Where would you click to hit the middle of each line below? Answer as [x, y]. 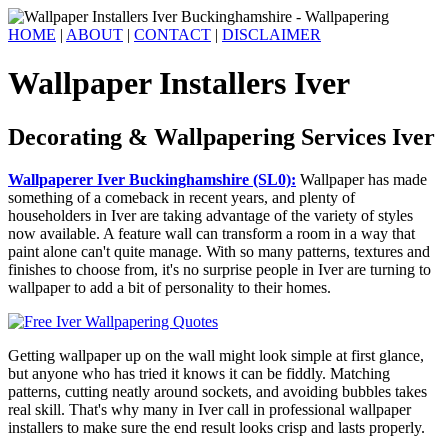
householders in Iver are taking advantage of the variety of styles [210, 215]
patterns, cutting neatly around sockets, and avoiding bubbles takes [217, 391]
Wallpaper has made [361, 179]
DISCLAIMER [271, 34]
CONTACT [172, 34]
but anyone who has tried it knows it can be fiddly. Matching [199, 373]
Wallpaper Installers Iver [179, 83]
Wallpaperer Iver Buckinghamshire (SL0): [152, 179]
